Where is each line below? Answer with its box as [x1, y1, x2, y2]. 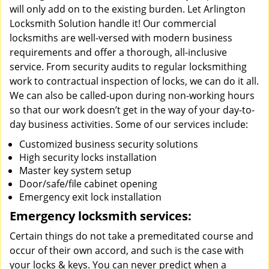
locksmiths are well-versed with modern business [10, 31, 232, 44]
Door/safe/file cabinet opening [19, 177, 157, 190]
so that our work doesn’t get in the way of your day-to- [10, 103, 255, 116]
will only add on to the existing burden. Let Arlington [10, 2, 246, 16]
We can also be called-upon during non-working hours [10, 89, 255, 102]
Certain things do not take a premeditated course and [10, 229, 253, 243]
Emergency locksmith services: [10, 208, 192, 224]
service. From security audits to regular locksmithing [10, 60, 247, 73]
